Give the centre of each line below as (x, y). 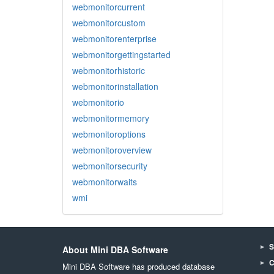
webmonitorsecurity (110, 166)
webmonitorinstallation (115, 86)
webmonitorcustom (109, 23)
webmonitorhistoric (109, 70)
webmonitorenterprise (114, 39)
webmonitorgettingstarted (121, 54)
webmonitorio (98, 102)
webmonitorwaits (105, 182)
